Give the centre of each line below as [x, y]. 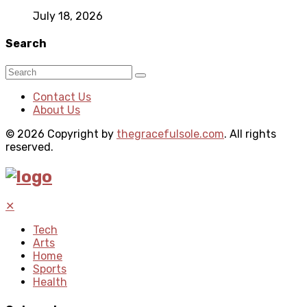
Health [50, 282]
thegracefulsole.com [170, 134]
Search [26, 44]
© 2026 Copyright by [61, 134]
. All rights [250, 134]
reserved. [29, 147]
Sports [50, 269]
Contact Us [62, 97]
